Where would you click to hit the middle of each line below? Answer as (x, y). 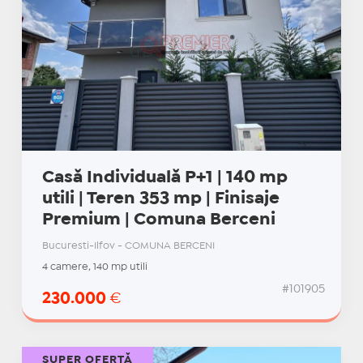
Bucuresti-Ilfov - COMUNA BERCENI (128, 246)
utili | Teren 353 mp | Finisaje (160, 198)
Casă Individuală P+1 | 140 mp (164, 177)
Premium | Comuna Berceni (158, 219)
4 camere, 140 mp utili (94, 267)
